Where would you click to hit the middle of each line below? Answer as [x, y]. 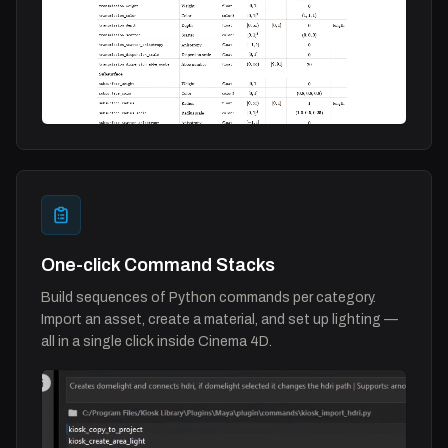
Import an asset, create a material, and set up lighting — [219, 320]
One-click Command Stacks [158, 265]
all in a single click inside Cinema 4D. [156, 342]
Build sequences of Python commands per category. [208, 298]
